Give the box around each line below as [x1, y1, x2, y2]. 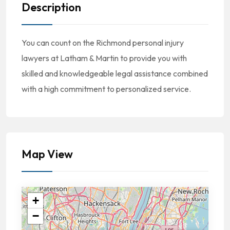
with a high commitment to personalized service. [22, 84, 191, 94]
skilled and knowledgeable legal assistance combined [22, 68, 208, 79]
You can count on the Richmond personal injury [22, 37, 184, 48]
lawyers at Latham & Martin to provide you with [22, 53, 187, 63]
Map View [22, 147, 73, 161]
